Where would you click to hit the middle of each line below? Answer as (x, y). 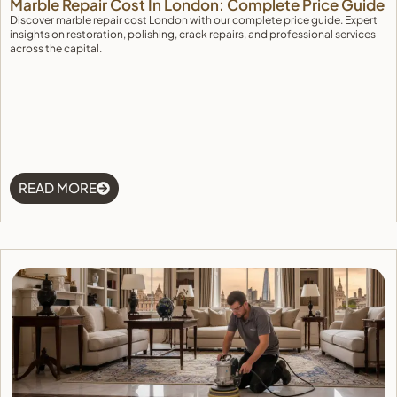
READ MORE (58, 187)
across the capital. (56, 48)
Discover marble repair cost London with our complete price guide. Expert (194, 20)
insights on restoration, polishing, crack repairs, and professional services (193, 34)
